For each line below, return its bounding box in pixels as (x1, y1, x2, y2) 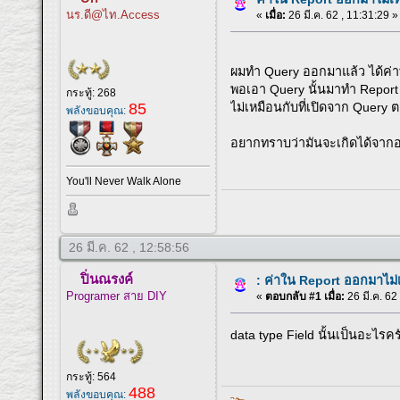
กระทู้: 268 (66, 86, 117, 99)
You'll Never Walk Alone (66, 174, 182, 187)
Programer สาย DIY (66, 289, 168, 304)
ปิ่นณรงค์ (80, 271, 134, 287)
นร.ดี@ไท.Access (66, 8, 161, 22)
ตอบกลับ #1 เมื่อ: (265, 290, 346, 304)
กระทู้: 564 (66, 371, 117, 384)
